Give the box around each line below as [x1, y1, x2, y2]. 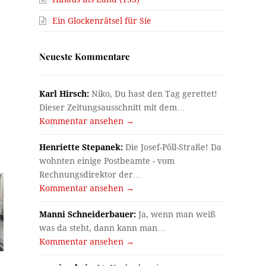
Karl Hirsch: [39, 89, 90, 99]
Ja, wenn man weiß [136, 210, 216, 220]
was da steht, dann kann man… [39, 223, 166, 233]
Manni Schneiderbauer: [39, 210, 137, 220]
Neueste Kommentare [39, 50, 131, 63]
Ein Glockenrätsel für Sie [52, 16, 152, 26]
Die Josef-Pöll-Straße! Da [123, 142, 222, 153]
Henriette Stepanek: [39, 142, 123, 153]
